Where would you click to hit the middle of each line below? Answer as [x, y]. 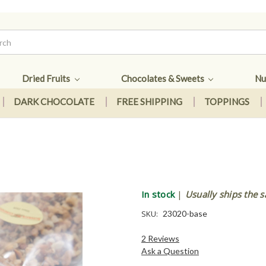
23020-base [185, 213]
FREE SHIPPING [149, 102]
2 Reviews [160, 238]
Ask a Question [170, 251]
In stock [158, 194]
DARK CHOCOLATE [54, 102]
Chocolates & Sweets [163, 78]
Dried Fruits [47, 78]
